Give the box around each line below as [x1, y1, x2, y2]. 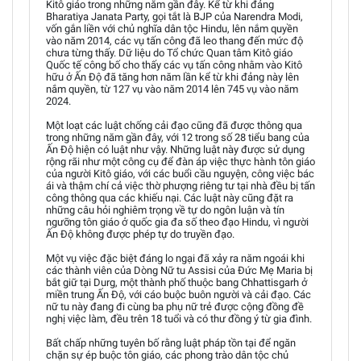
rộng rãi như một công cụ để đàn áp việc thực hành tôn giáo [46, 155, 315, 168]
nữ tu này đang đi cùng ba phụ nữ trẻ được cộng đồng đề [46, 300, 304, 313]
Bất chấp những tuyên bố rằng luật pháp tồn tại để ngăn [46, 336, 296, 349]
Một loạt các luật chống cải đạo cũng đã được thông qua [46, 118, 302, 131]
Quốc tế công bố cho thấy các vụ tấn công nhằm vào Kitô [46, 58, 302, 71]
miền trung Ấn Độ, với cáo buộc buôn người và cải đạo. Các [46, 288, 311, 301]
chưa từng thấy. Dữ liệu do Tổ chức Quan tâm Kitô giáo [46, 46, 293, 59]
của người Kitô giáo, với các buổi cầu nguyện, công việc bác [46, 167, 314, 180]
